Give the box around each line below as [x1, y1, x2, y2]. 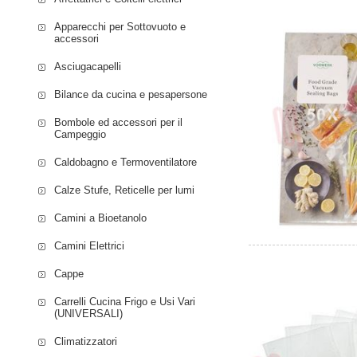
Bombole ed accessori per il [54, 116, 183, 128]
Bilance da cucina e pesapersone [54, 88, 208, 100]
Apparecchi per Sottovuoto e [54, 20, 186, 33]
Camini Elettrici [54, 239, 125, 252]
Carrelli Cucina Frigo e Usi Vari [54, 295, 196, 308]
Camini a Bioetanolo [54, 211, 147, 224]
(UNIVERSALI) [54, 307, 124, 320]
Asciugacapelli [54, 60, 122, 73]
